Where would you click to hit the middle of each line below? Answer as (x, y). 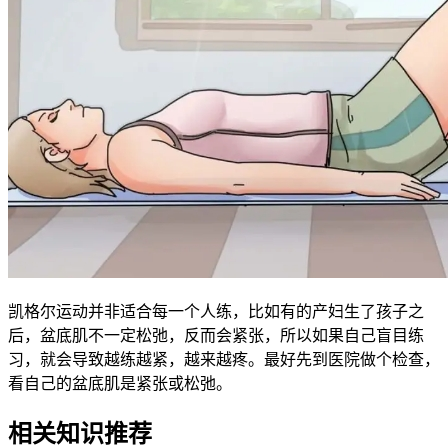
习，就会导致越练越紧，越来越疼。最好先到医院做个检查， (224, 359)
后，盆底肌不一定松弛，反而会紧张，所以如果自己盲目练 (216, 335)
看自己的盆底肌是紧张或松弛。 (120, 383)
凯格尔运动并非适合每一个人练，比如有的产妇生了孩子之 (216, 311)
